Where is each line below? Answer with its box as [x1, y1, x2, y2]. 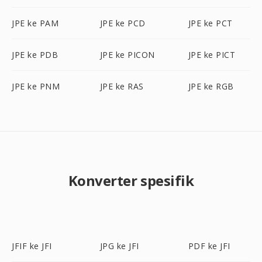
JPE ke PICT [188, 49, 236, 60]
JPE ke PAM [12, 18, 58, 29]
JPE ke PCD [99, 18, 146, 29]
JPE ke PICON [99, 49, 155, 60]
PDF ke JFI [188, 240, 230, 251]
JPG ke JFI [99, 240, 139, 251]
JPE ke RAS [99, 81, 144, 92]
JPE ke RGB [188, 81, 234, 92]
